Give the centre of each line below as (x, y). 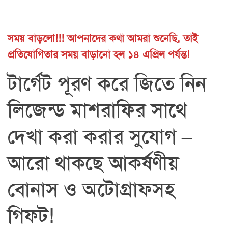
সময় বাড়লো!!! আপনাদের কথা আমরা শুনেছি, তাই (103, 38)
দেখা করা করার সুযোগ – (100, 136)
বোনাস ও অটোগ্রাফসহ (91, 189)
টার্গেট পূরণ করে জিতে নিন (107, 83)
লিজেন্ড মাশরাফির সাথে (97, 110)
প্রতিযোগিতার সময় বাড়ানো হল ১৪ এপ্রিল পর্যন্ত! (99, 54)
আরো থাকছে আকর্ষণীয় (93, 163)
